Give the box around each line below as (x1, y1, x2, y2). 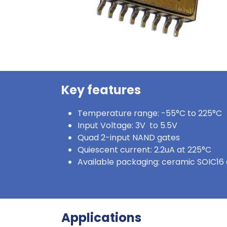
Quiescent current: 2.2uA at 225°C (78, 144, 211, 156)
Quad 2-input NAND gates (78, 132, 180, 143)
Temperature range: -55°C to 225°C (78, 107, 222, 119)
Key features (61, 82, 141, 98)
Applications (61, 209, 141, 226)
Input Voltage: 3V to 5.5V (78, 120, 177, 131)
